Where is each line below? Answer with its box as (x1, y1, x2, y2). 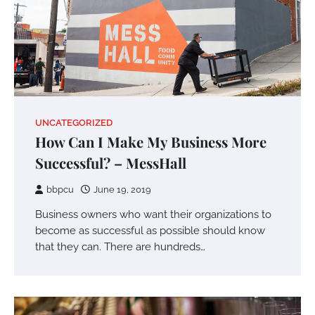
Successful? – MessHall (35, 153, 186, 173)
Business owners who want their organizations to (35, 208, 271, 221)
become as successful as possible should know (35, 224, 265, 237)
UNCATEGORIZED (35, 117, 112, 129)
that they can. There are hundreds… (35, 240, 205, 253)
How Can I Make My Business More (35, 132, 266, 152)
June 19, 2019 (94, 184, 151, 195)
